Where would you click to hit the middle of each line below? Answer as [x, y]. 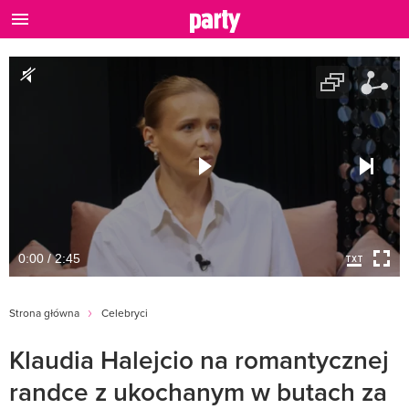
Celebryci [125, 312]
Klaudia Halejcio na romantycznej [199, 359]
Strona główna [44, 312]
